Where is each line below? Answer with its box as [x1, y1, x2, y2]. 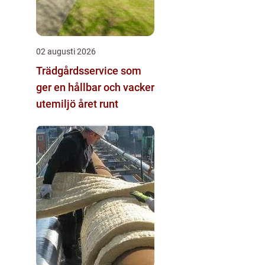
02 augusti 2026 [36, 46, 96, 56]
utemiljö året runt [36, 97, 118, 110]
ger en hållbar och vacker [36, 80, 154, 93]
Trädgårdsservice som [36, 64, 141, 77]
